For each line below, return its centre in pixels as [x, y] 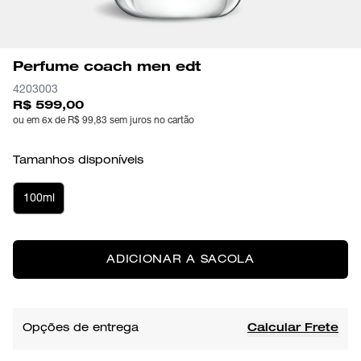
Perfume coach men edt [107, 68]
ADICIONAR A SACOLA [180, 260]
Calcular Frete [293, 329]
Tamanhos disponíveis [78, 161]
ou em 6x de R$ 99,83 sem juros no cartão [104, 121]
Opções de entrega [81, 329]
